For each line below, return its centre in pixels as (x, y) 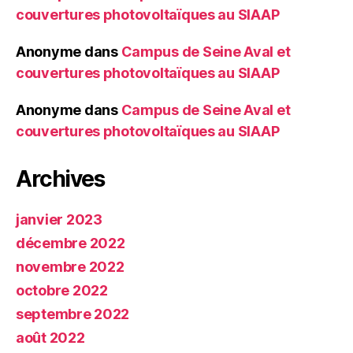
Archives (60, 179)
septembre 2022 (73, 314)
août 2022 (50, 338)
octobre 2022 (62, 291)
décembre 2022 (71, 243)
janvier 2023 (59, 220)
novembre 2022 (70, 267)
